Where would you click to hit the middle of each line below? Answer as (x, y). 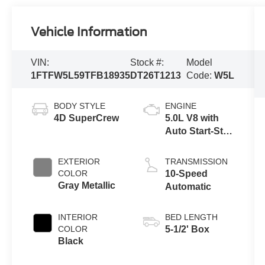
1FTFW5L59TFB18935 (81, 76)
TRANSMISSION (196, 161)
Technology (191, 144)
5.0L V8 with (192, 118)
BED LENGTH (191, 217)
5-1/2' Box (187, 229)
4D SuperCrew (87, 118)
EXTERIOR (79, 161)
